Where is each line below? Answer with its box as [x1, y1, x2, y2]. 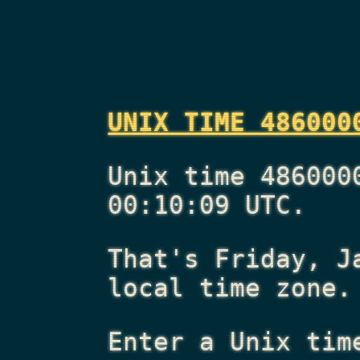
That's [108, 243, 215, 273]
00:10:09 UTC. [108, 190, 307, 220]
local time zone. [108, 272, 353, 302]
